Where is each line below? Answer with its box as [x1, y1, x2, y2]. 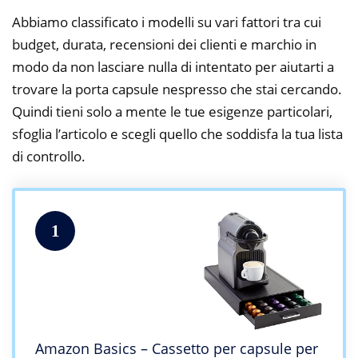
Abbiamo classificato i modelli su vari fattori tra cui [12, 12, 321, 31]
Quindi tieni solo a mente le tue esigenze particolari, [12, 101, 332, 121]
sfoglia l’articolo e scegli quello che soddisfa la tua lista [12, 124, 343, 143]
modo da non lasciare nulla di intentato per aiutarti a [12, 57, 334, 76]
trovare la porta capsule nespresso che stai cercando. [12, 79, 342, 98]
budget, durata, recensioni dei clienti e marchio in [12, 34, 316, 54]
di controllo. [12, 146, 86, 165]
